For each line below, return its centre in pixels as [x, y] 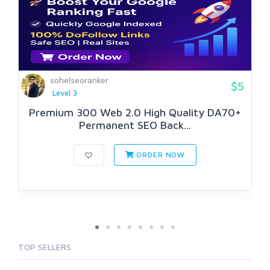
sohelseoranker [79, 80]
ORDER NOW [160, 155]
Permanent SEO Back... [135, 125]
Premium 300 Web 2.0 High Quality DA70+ [135, 113]
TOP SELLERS [45, 247]
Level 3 [64, 93]
